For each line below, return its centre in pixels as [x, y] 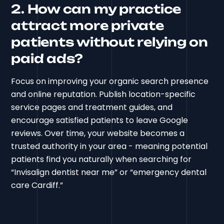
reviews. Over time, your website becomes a [98, 133]
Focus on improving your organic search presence [110, 81]
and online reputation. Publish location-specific [103, 94]
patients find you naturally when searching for [101, 159]
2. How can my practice [96, 9]
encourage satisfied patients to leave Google [100, 120]
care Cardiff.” [37, 185]
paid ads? [47, 58]
